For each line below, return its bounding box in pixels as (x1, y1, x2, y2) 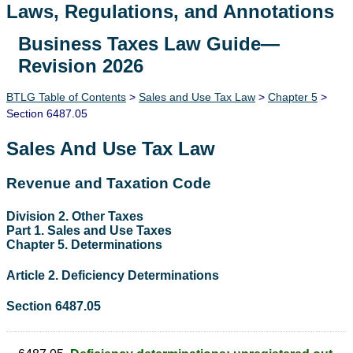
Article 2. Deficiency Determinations (6, 268, 219, 282)
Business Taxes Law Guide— (18, 32, 280, 54)
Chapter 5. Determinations (6, 237, 162, 251)
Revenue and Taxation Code (6, 175, 211, 192)
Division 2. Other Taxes (6, 209, 143, 223)
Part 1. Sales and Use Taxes (6, 223, 172, 237)
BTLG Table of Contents (6, 90, 126, 103)
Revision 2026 (18, 54, 143, 76)
